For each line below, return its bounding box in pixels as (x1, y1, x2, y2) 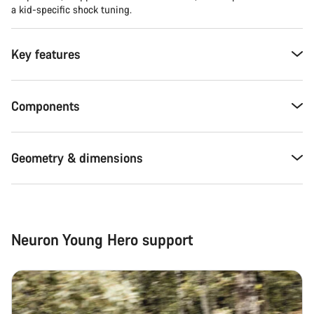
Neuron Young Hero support (11, 228, 193, 250)
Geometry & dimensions (11, 149, 143, 166)
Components (11, 97, 80, 114)
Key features (11, 45, 81, 62)
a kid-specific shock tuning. (11, 2, 132, 16)
